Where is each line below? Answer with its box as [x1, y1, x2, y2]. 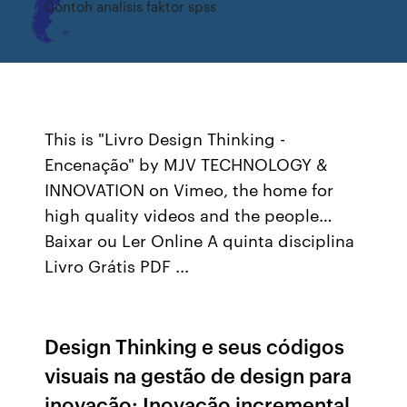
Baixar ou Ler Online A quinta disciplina [45, 228, 355, 252]
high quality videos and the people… [45, 203, 333, 226]
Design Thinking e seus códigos [45, 332, 345, 360]
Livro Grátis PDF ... [45, 253, 190, 277]
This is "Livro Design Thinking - [45, 126, 286, 150]
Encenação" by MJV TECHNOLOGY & [45, 152, 329, 175]
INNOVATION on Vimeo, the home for [45, 177, 334, 201]
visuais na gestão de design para [45, 361, 352, 389]
